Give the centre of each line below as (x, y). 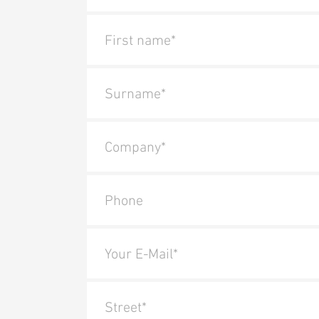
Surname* (135, 93)
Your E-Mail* (141, 253)
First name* (140, 40)
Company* (135, 146)
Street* (126, 307)
